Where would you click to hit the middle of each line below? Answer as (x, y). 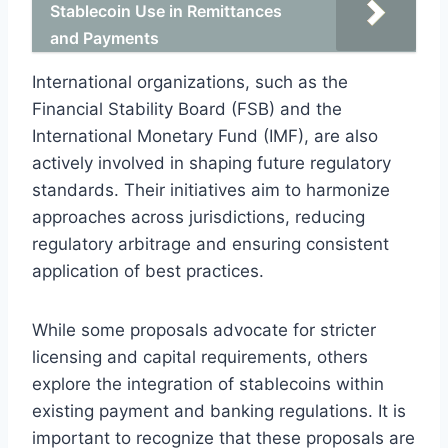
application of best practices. (148, 270)
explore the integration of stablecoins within (208, 383)
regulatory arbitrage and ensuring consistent (210, 243)
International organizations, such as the (190, 81)
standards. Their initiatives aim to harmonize (211, 189)
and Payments (104, 37)
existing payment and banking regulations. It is (219, 410)
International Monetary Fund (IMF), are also (205, 135)
